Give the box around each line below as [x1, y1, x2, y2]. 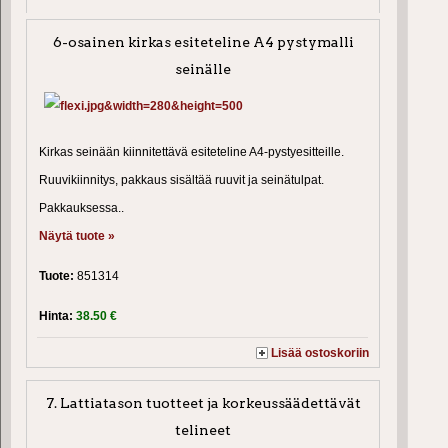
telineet [175, 422, 232, 439]
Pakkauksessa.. [39, 201, 124, 216]
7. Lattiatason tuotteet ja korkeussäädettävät [45, 395, 361, 412]
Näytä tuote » [39, 229, 115, 244]
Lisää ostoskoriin [271, 346, 370, 361]
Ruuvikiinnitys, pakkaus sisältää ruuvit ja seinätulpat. [39, 173, 324, 188]
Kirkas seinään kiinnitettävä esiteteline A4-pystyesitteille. [39, 145, 344, 160]
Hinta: [39, 309, 76, 324]
